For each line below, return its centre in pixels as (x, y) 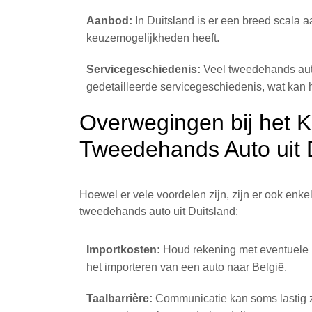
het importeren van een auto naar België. (187, 267)
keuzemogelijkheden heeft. (153, 38)
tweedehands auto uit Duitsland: (159, 211)
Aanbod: (109, 21)
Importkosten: (123, 250)
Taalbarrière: (119, 298)
